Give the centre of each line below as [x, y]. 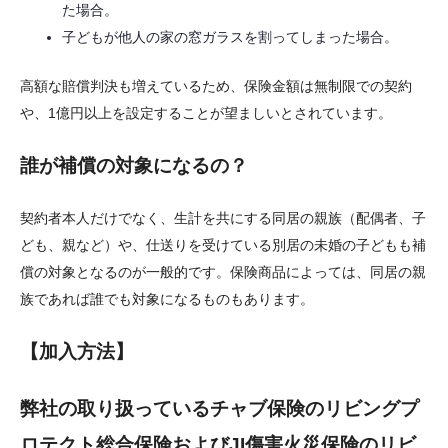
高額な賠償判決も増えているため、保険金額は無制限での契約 [216, 85]
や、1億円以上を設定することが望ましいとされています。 [206, 112]
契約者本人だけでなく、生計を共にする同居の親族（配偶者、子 [223, 217]
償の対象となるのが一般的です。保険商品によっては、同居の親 [223, 271]
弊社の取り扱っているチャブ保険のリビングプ [219, 408]
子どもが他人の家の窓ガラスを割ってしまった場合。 [230, 37]
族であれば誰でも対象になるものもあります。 [167, 298]
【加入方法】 [77, 351]
